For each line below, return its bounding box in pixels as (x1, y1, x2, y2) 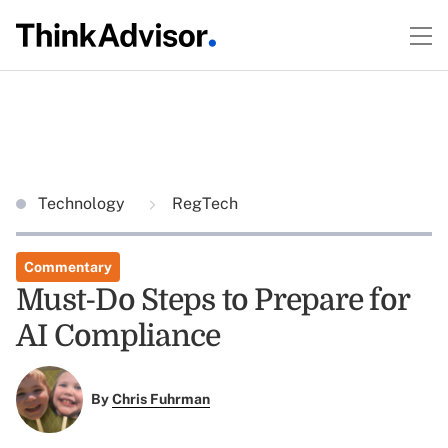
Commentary (24, 259, 112, 275)
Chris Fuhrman (111, 391, 210, 408)
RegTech (168, 194, 238, 213)
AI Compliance (16, 319, 221, 353)
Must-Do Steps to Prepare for (16, 283, 409, 317)
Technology (38, 194, 129, 213)
